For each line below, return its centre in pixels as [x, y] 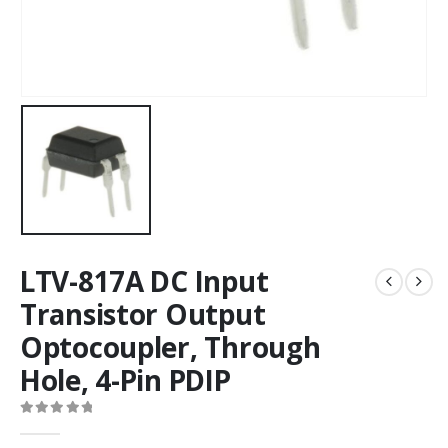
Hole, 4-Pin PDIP [125, 380]
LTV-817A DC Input [144, 281]
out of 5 [54, 425]
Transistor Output [143, 314]
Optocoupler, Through [170, 347]
